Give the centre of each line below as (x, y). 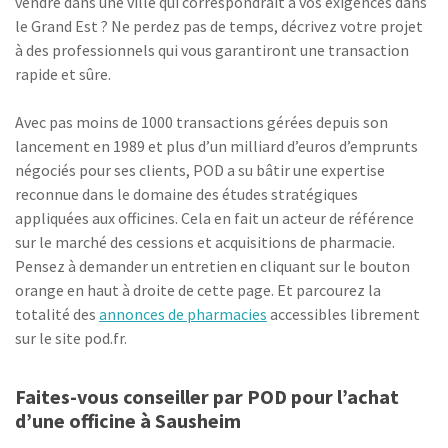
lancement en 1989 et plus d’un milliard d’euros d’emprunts (216, 146)
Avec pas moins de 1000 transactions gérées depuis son (201, 122)
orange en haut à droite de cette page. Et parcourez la (198, 290)
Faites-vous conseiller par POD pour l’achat (207, 396)
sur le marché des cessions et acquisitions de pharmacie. (205, 242)
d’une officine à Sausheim (128, 420)
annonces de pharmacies (183, 314)
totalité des (57, 314)
